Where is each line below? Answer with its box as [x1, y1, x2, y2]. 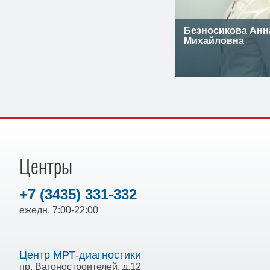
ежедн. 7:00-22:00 [19, 205, 98, 216]
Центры [19, 153, 72, 180]
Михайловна [183, 36, 244, 46]
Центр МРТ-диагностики [19, 249, 141, 262]
